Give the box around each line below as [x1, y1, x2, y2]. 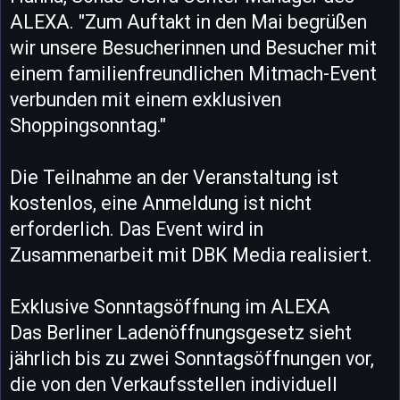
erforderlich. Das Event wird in [10, 217, 263, 240]
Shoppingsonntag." [10, 113, 166, 137]
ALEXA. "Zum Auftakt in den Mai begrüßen [10, 10, 367, 33]
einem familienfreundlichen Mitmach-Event [10, 62, 377, 85]
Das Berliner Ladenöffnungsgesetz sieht [10, 321, 352, 344]
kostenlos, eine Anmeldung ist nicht [10, 191, 312, 214]
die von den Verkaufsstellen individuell [10, 372, 337, 396]
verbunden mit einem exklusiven [10, 87, 281, 111]
